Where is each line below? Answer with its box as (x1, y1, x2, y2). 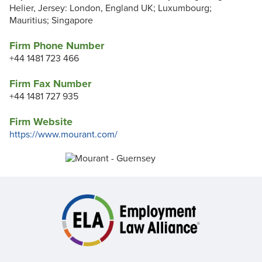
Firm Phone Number (9, 39, 104, 53)
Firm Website (9, 115, 73, 129)
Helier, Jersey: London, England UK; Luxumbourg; (9, 2, 212, 15)
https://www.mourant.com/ (9, 129, 118, 141)
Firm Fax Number (9, 77, 91, 91)
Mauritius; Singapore (9, 15, 98, 27)
